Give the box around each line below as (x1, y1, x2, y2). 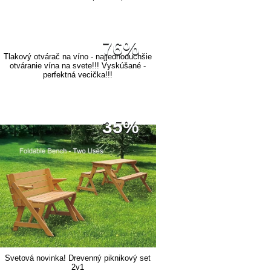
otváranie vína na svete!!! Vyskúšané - (9, 61, 146, 71)
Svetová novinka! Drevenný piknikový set (4, 253, 151, 263)
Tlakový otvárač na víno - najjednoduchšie (3, 52, 152, 62)
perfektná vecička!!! (42, 70, 113, 80)
